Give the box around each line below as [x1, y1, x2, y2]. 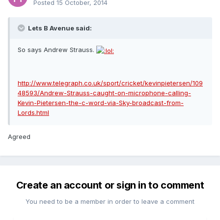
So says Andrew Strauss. [18, 46, 96, 54]
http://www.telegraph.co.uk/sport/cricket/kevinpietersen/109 [18, 79, 203, 87]
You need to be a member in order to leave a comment [26, 197, 194, 206]
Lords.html [18, 108, 49, 116]
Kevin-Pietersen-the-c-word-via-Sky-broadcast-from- [18, 98, 184, 107]
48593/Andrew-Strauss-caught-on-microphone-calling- [18, 88, 191, 97]
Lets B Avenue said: [27, 24, 92, 32]
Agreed [8, 132, 30, 140]
